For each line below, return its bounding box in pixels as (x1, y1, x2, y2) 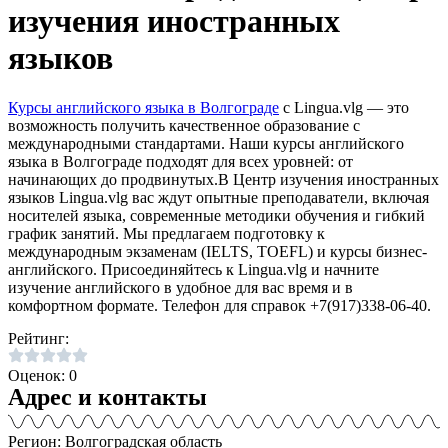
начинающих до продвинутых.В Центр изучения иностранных (8, 170, 439, 188)
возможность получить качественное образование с (8, 116, 360, 134)
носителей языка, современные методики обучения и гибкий (8, 206, 425, 224)
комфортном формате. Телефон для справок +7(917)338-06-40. (8, 296, 431, 314)
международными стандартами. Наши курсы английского (8, 134, 404, 152)
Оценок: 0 (8, 366, 77, 384)
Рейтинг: (8, 329, 69, 347)
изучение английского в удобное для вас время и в (8, 278, 353, 296)
